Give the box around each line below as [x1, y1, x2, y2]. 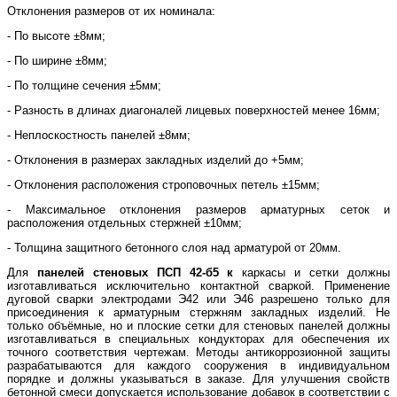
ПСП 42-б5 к [156, 265, 234, 279]
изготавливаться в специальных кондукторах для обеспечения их [7, 331, 390, 346]
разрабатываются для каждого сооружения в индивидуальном [7, 358, 390, 372]
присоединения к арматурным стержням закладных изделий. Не [7, 305, 390, 319]
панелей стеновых [36, 265, 157, 279]
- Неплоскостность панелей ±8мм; [7, 128, 191, 142]
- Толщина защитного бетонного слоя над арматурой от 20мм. [7, 240, 341, 254]
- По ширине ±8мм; [7, 53, 107, 67]
